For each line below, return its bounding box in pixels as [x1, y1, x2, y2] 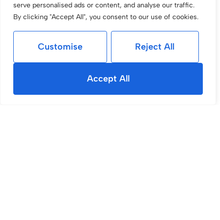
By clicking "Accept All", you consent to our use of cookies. [13, 13, 198, 21]
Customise [37, 41, 82, 52]
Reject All [135, 41, 175, 52]
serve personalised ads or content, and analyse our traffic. [13, 1, 194, 9]
